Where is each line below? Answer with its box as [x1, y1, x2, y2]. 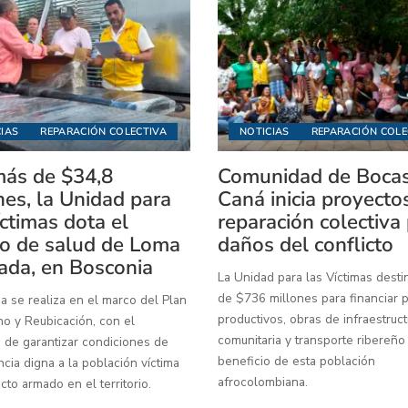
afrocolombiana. [218, 373, 308, 392]
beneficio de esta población [218, 352, 375, 371]
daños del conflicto [218, 230, 393, 260]
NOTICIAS [240, 125, 290, 139]
